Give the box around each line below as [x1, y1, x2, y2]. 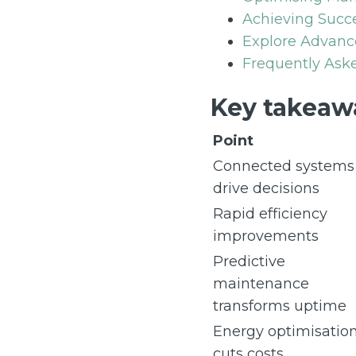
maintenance [212, 275, 309, 292]
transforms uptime [212, 297, 346, 315]
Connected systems [212, 157, 354, 175]
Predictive [212, 253, 285, 270]
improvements [212, 227, 319, 245]
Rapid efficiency [212, 205, 327, 222]
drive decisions [212, 180, 319, 197]
